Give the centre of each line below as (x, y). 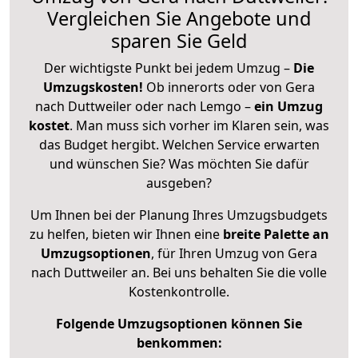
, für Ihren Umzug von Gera (234, 253)
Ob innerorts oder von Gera (231, 87)
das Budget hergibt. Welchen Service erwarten (179, 144)
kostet (49, 125)
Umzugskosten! (93, 87)
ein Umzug (288, 106)
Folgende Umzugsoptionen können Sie (179, 323)
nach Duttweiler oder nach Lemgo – (145, 106)
